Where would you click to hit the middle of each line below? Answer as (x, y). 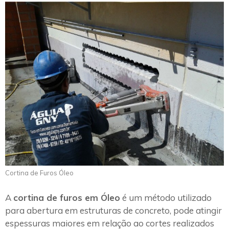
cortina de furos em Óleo (67, 197)
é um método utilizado (166, 197)
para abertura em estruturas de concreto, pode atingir (113, 210)
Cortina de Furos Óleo (39, 173)
